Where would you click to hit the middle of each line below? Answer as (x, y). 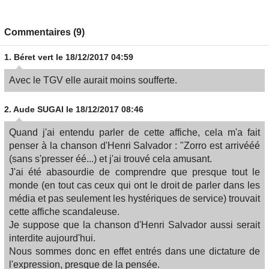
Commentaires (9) (44, 32)
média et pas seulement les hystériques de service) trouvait (134, 199)
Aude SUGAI (38, 110)
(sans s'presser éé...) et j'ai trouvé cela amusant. (110, 159)
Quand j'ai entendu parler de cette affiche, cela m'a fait (134, 133)
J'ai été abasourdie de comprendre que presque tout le (134, 172)
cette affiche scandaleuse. (64, 212)
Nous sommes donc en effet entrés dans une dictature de (134, 252)
